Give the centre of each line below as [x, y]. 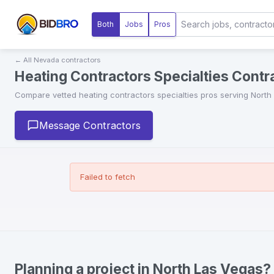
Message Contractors [90, 126]
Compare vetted [47, 95]
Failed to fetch [108, 177]
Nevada [46, 60]
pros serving [224, 95]
